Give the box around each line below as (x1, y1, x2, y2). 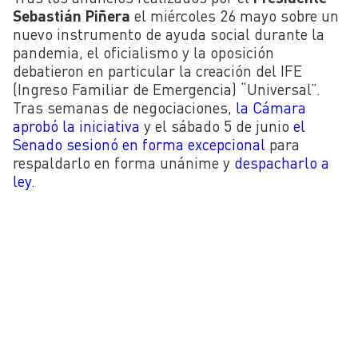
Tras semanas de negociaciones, (13, 97, 236, 117)
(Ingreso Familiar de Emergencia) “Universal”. (13, 79, 320, 98)
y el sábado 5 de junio (140, 116, 293, 135)
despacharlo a (234, 153, 329, 172)
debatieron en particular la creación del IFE (13, 61, 302, 80)
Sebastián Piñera (13, 6, 130, 25)
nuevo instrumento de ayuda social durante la (13, 24, 324, 43)
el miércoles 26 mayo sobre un (130, 6, 339, 25)
